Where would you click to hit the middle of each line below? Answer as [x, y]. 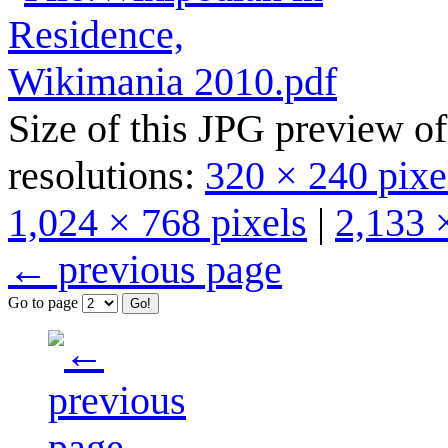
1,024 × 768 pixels [157, 222]
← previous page [145, 269]
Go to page [45, 302]
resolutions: [106, 175]
